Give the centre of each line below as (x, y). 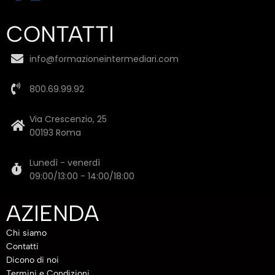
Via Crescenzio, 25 (68, 119)
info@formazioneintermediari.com (104, 59)
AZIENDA (52, 213)
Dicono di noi (33, 260)
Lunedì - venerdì (65, 163)
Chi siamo (26, 233)
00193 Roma (55, 133)
